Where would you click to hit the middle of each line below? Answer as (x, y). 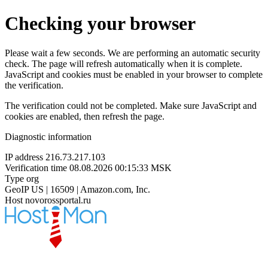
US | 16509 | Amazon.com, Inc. (91, 189)
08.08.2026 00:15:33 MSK (121, 167)
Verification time (36, 167)
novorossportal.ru (58, 200)
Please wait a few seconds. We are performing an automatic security (133, 53)
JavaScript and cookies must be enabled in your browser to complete (134, 74)
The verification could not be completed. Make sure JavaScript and (131, 105)
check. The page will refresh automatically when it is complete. (124, 63)
